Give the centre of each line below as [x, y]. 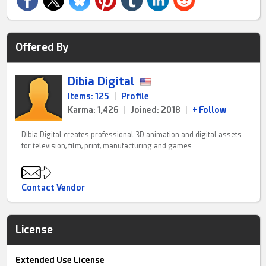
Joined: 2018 [156, 110]
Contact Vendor [53, 188]
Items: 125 [89, 96]
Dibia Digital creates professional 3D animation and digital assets [132, 135]
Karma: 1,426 [94, 110]
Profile [135, 96]
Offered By [42, 47]
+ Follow [210, 110]
